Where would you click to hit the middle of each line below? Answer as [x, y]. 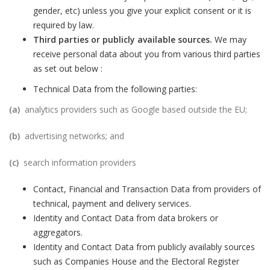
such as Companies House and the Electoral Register [136, 261]
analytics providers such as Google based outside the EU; [133, 109]
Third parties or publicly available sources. [123, 39]
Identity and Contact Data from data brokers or [126, 218]
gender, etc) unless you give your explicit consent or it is [142, 11]
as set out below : [68, 68]
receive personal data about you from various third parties [147, 54]
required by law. [64, 25]
